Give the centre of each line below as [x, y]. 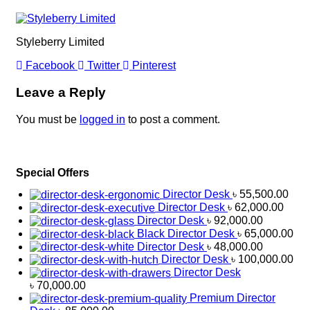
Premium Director [232, 298]
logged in [102, 119]
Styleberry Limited [60, 42]
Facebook [50, 66]
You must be [48, 119]
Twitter [103, 66]
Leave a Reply [61, 93]
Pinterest [154, 66]
